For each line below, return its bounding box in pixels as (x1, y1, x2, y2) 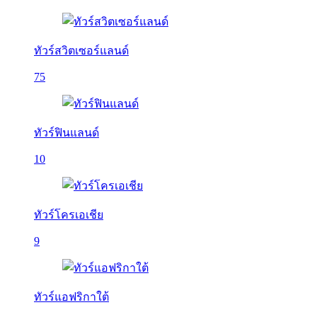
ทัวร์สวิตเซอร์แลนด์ (34, 45, 129, 57)
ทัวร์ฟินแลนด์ (34, 127, 99, 139)
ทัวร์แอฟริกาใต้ (34, 291, 109, 303)
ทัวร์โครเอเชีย (34, 209, 103, 221)
